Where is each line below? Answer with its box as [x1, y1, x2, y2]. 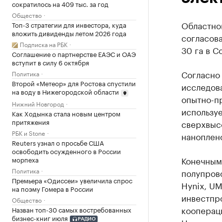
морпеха [12, 154, 39, 164]
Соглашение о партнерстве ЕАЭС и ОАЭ [12, 49, 136, 58]
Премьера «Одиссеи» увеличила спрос [12, 174, 132, 185]
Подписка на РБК [20, 39, 67, 49]
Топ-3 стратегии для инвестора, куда [12, 19, 126, 29]
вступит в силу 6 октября [12, 57, 89, 67]
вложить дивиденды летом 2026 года [12, 28, 126, 38]
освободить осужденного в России [12, 145, 121, 156]
